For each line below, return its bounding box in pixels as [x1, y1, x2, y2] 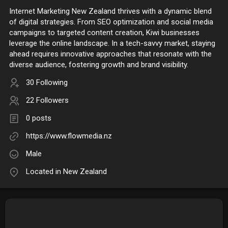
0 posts [26, 113, 51, 123]
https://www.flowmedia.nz [26, 131, 112, 141]
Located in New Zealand [26, 167, 107, 177]
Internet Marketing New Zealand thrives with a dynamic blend [9, 7, 212, 16]
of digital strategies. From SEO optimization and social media [9, 17, 213, 27]
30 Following [26, 78, 68, 88]
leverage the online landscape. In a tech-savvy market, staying [9, 39, 215, 48]
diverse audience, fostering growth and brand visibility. [9, 60, 188, 70]
